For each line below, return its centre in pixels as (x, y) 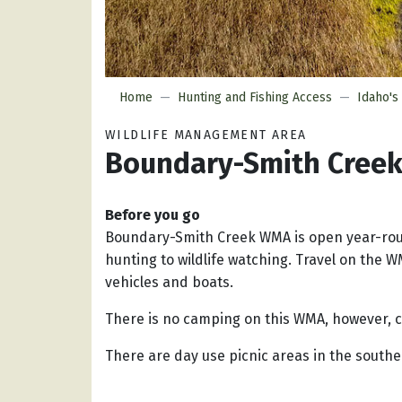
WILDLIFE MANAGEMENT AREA (206, 135)
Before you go (153, 215)
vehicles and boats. (169, 283)
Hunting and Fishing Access (255, 98)
